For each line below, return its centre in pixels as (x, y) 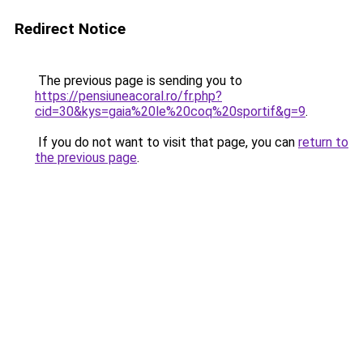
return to (323, 142)
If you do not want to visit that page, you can (167, 142)
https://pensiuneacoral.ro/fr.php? (128, 96)
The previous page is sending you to (139, 81)
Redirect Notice (70, 29)
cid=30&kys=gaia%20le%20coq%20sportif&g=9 (170, 111)
